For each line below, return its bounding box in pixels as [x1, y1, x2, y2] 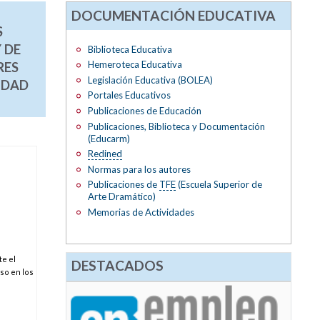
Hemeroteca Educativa [87, 59, 182, 71]
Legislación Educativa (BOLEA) [87, 74, 213, 86]
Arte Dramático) [87, 191, 156, 203]
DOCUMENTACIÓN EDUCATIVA [71, 6, 276, 24]
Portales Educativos [87, 89, 171, 101]
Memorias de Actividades [87, 206, 194, 218]
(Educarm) [87, 132, 130, 144]
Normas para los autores [87, 163, 191, 175]
